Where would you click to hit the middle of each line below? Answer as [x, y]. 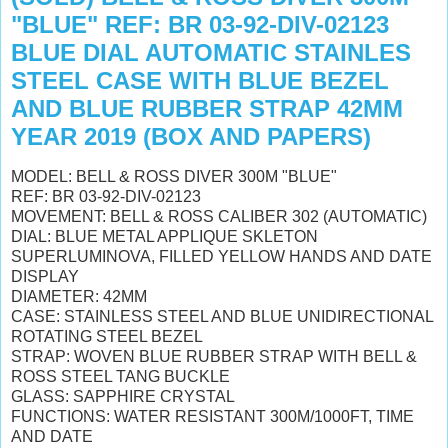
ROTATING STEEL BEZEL [107, 336]
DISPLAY [45, 276]
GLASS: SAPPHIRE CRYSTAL [123, 396]
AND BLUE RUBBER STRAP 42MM [207, 108]
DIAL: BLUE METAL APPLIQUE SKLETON [164, 236]
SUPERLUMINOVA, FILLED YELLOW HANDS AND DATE [221, 256]
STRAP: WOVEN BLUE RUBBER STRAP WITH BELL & [214, 356]
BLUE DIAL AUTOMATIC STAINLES [211, 52]
